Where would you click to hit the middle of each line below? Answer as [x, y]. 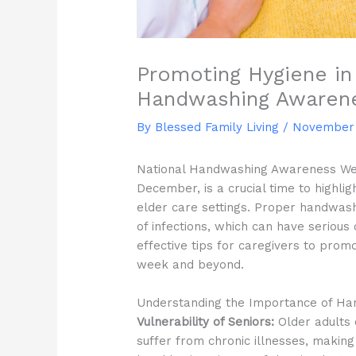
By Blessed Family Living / [215, 128]
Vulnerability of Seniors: [206, 322]
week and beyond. [191, 265]
